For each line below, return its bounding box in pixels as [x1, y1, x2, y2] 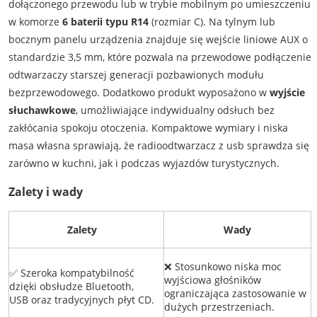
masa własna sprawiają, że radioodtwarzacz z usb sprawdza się [8, 139, 309, 153]
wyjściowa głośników [163, 273, 261, 287]
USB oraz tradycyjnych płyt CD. [8, 293, 154, 307]
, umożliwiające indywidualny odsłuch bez [75, 103, 275, 117]
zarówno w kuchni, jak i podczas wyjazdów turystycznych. [8, 156, 279, 171]
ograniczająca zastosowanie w [163, 287, 306, 301]
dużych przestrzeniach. [163, 300, 275, 314]
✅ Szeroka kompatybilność [8, 266, 134, 280]
